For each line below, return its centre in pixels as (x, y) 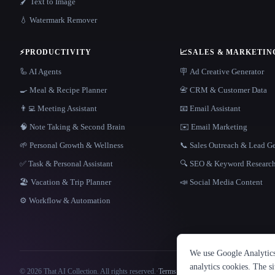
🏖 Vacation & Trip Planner (65, 182)
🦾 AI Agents (41, 72)
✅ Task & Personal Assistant (66, 164)
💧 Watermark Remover (58, 20)
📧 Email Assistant (210, 108)
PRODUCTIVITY (58, 52)
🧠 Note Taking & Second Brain (72, 127)
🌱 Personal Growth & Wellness (72, 145)
